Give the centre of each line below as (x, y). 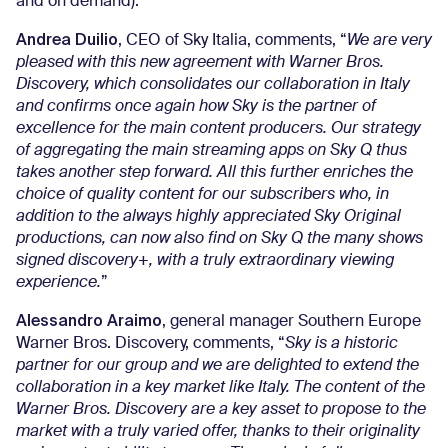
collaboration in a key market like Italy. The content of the (220, 388)
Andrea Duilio (67, 39)
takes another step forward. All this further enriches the (214, 173)
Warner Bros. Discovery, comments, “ (150, 344)
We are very (389, 41)
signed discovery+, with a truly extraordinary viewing (205, 261)
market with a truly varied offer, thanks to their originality (218, 432)
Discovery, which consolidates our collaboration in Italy (213, 85)
